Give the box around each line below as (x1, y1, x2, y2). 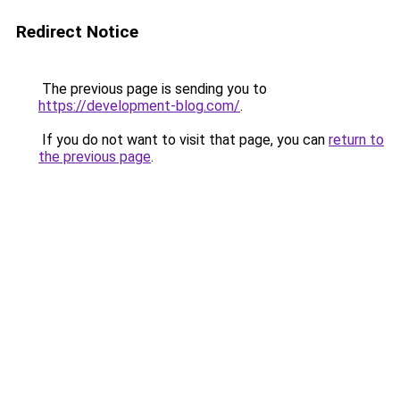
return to (329, 131, 384, 148)
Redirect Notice (16, 21, 138, 42)
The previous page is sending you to (38, 80, 267, 97)
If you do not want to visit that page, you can (38, 131, 329, 148)
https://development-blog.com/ (38, 97, 240, 114)
